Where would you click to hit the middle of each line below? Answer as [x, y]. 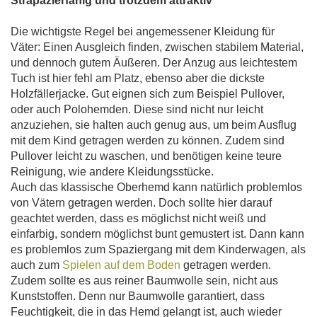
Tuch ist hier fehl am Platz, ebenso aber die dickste [138, 79]
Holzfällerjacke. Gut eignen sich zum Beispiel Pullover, [148, 94]
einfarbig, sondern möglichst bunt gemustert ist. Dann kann [157, 234]
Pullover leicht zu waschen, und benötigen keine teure [146, 156]
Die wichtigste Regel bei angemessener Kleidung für [143, 32]
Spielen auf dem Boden [121, 265]
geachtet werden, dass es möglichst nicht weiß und [138, 219]
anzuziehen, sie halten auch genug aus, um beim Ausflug [154, 125]
